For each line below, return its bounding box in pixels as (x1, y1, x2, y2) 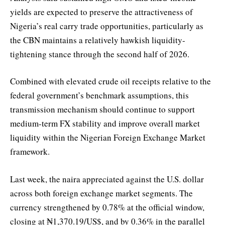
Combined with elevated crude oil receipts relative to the (10, 75, 211, 87)
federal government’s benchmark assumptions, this (10, 89, 189, 101)
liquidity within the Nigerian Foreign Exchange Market (10, 132, 205, 144)
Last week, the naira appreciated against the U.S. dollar (10, 173, 204, 185)
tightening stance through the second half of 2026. (10, 48, 189, 60)
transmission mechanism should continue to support (10, 103, 195, 116)
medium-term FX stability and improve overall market (10, 118, 200, 130)
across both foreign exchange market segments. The (10, 187, 193, 199)
